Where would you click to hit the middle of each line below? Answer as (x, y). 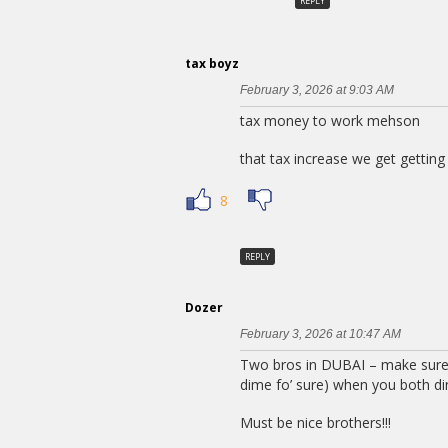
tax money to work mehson (329, 120)
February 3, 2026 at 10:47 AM (320, 334)
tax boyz (212, 63)
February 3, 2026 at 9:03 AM (317, 89)
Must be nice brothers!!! (315, 423)
